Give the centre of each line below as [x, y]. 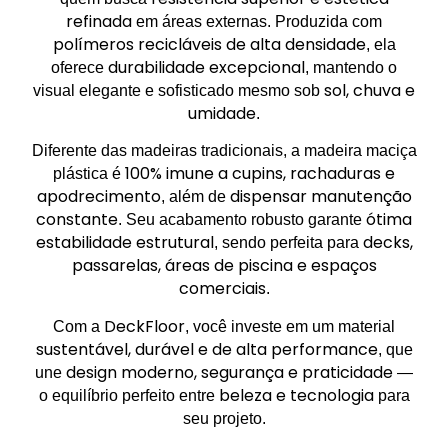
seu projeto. [224, 418]
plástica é [89, 174]
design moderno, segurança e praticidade [229, 372]
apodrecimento [98, 197]
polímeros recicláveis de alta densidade [209, 44]
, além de [195, 197]
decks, [387, 243]
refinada [99, 21]
